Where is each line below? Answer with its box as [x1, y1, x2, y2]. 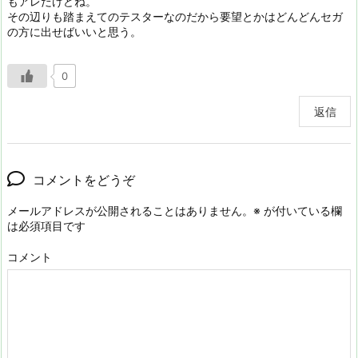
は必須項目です [7, 219, 86, 233]
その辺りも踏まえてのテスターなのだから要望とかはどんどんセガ [7, 9, 343, 23]
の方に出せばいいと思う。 [7, 24, 141, 38]
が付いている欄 [261, 204, 342, 218]
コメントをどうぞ [33, 172, 135, 189]
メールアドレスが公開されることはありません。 [7, 204, 253, 218]
